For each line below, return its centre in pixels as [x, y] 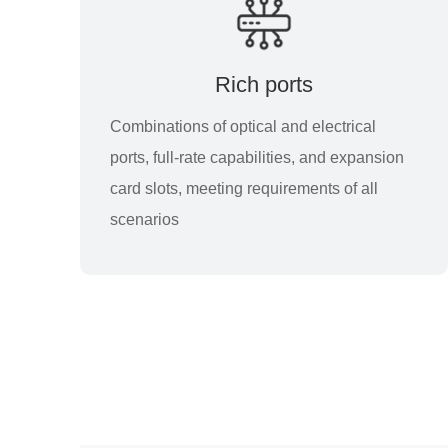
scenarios [144, 219]
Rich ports [264, 84]
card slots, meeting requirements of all [244, 188]
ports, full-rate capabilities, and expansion [257, 157]
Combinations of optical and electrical [243, 126]
